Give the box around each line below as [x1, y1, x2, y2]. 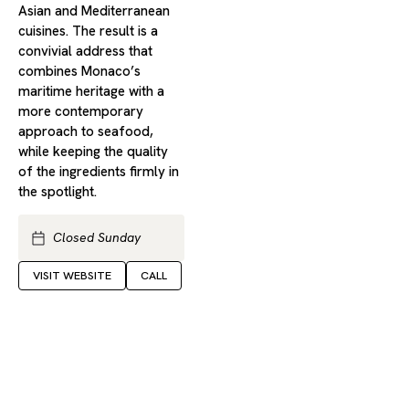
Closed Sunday [53, 229, 141, 246]
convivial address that [18, 41, 152, 60]
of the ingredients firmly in [18, 162, 179, 181]
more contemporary [18, 101, 143, 121]
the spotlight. [18, 182, 97, 201]
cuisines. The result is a [18, 21, 158, 40]
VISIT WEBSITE [33, 267, 111, 284]
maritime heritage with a [18, 81, 164, 100]
